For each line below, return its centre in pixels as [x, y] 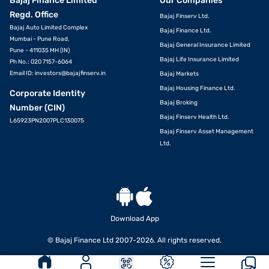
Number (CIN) [37, 108]
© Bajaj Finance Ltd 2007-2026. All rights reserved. [134, 240]
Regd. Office [34, 15]
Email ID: [22, 74]
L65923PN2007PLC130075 [47, 121]
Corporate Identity [47, 94]
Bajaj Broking [178, 103]
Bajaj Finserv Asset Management [206, 132]
